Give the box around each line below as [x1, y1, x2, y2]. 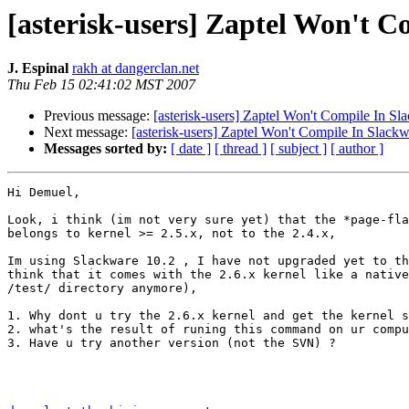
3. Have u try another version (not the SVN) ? [7, 336, 336, 351]
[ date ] [171, 141, 211, 157]
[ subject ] [270, 141, 327, 157]
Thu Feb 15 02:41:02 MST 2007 [7, 77, 195, 93]
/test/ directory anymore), [7, 281, 197, 296]
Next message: [44, 124, 131, 141]
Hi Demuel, [7, 185, 80, 200]
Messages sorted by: [44, 141, 167, 157]
